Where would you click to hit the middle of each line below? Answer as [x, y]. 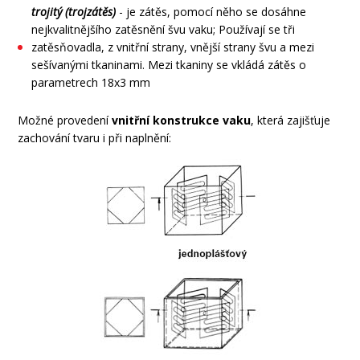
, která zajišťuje [291, 121]
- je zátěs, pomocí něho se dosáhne [211, 12]
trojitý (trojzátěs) [74, 12]
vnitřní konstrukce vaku [182, 121]
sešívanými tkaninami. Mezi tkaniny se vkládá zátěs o [169, 65]
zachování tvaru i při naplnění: [95, 138]
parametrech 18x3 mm [91, 83]
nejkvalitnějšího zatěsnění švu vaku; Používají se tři [164, 30]
